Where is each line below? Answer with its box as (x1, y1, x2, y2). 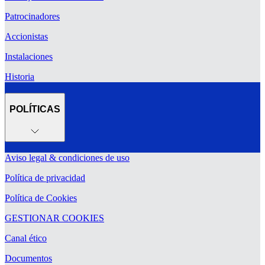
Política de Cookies (5, 193, 77, 203)
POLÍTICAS (9, 104, 60, 115)
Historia (5, 71, 34, 82)
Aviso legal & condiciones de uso (5, 153, 130, 163)
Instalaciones (5, 51, 53, 62)
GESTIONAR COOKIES (5, 213, 104, 224)
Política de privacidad (5, 173, 85, 183)
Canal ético (5, 233, 47, 244)
